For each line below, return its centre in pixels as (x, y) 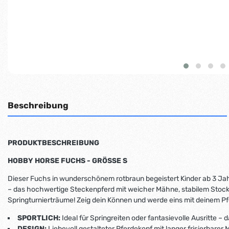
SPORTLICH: (39, 218)
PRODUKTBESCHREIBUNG (53, 143)
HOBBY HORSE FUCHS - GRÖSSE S (67, 161)
